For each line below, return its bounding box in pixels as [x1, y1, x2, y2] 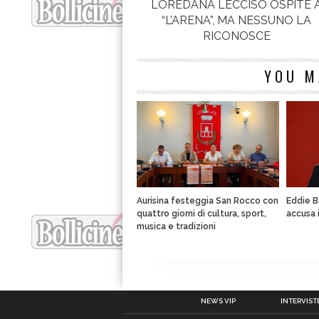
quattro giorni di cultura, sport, [137, 209, 266, 219]
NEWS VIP [200, 297, 236, 305]
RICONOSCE [202, 29, 271, 43]
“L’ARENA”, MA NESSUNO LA [162, 14, 312, 28]
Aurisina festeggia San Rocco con [137, 196, 278, 206]
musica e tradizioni [137, 221, 216, 232]
